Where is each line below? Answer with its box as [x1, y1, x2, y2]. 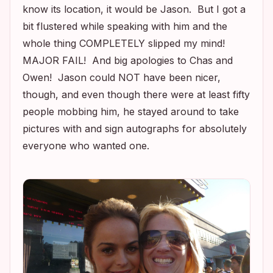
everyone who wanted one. [23, 140, 149, 152]
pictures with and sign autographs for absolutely [23, 122, 247, 135]
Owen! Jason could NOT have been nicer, [23, 71, 221, 83]
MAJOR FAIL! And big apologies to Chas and [23, 54, 233, 66]
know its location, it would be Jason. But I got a [23, 3, 246, 15]
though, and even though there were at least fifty [23, 88, 250, 101]
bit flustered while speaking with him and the [23, 20, 227, 32]
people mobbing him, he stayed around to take [23, 105, 239, 118]
